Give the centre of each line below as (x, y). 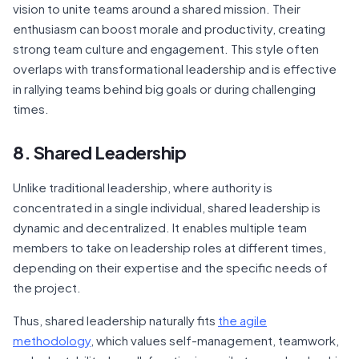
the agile (242, 320)
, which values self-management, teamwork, (215, 340)
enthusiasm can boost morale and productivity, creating (169, 28)
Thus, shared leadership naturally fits (115, 320)
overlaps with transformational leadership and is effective (175, 68)
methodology (52, 340)
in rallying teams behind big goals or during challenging (164, 88)
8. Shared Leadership (99, 152)
